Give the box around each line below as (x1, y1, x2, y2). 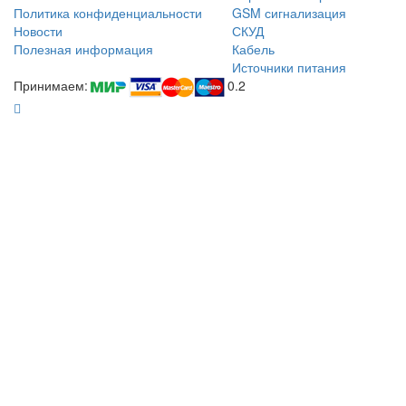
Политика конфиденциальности (14, 4, 202, 23)
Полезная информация (14, 40, 153, 59)
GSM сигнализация (232, 4, 346, 23)
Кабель (232, 40, 275, 59)
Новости (14, 22, 63, 41)
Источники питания (232, 58, 346, 77)
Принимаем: (14, 76, 88, 95)
